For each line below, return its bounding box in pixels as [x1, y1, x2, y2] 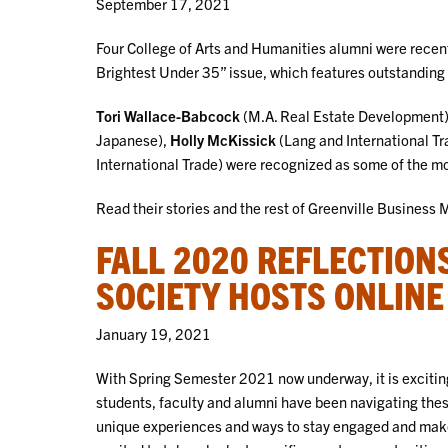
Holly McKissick [170, 129, 276, 149]
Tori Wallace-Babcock [96, 105, 240, 125]
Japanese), [96, 129, 170, 149]
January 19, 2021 [96, 323, 211, 343]
